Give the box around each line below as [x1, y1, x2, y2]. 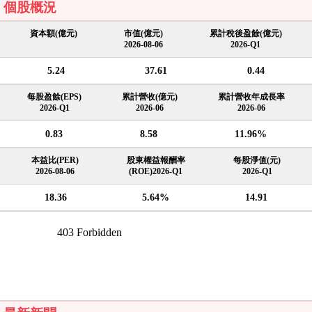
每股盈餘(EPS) [27, 92, 81, 102]
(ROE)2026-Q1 [129, 166, 183, 176]
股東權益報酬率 [126, 155, 185, 165]
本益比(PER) [31, 155, 79, 165]
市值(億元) [124, 29, 163, 38]
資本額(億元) [30, 29, 78, 38]
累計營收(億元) [122, 92, 178, 102]
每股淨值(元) [233, 155, 281, 165]
